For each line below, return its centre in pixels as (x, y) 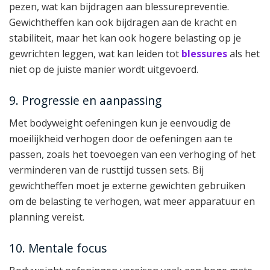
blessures (204, 53)
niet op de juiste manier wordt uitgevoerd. (104, 69)
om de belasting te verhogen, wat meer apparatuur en (132, 201)
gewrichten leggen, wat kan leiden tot (95, 53)
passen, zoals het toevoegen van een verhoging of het (132, 154)
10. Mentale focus (58, 248)
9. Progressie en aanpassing (85, 101)
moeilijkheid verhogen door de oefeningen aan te (121, 138)
